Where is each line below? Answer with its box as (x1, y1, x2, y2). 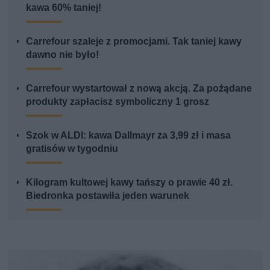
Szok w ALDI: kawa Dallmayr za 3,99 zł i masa (26, 129, 231, 141)
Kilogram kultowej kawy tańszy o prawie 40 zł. (26, 176, 233, 188)
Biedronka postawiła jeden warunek (26, 189, 190, 201)
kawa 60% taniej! (26, 1, 102, 13)
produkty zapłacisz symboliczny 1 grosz (26, 95, 210, 107)
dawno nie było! (26, 48, 99, 60)
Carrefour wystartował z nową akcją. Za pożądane (26, 82, 253, 94)
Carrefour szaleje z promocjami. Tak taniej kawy (26, 35, 242, 47)
